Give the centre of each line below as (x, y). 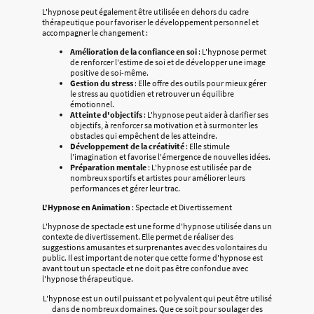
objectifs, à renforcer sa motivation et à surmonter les (164, 125)
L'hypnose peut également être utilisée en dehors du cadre (145, 11)
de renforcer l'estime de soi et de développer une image (168, 62)
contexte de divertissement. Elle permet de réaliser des (138, 237)
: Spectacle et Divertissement (181, 207)
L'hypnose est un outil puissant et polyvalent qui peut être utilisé (157, 298)
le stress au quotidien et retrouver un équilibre (152, 93)
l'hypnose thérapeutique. (88, 279)
